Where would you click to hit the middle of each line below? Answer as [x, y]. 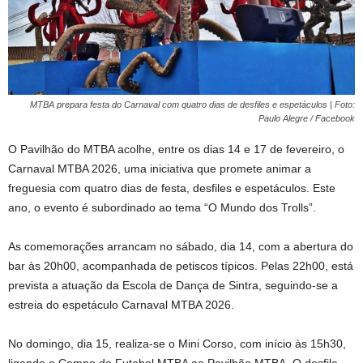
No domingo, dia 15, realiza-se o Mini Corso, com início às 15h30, [177, 344]
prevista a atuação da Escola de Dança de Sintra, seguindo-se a [173, 286]
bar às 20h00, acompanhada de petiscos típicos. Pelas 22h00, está [181, 266]
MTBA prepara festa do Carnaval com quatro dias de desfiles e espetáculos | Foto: [192, 105]
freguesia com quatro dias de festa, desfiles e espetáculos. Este [172, 188]
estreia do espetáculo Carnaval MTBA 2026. [121, 305]
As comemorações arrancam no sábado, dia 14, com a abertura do [181, 247]
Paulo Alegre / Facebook [307, 119]
